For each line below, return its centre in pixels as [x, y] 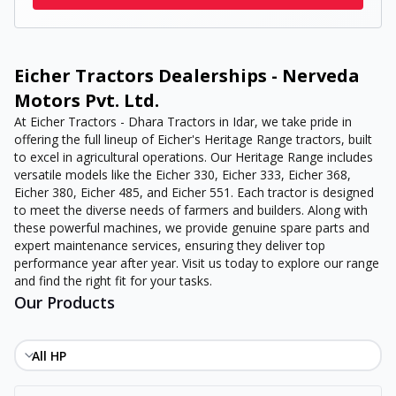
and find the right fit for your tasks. [113, 281]
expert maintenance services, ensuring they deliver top [170, 245]
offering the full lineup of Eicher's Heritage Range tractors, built [193, 139]
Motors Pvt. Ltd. [87, 100]
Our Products [65, 302]
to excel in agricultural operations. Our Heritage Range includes [194, 157]
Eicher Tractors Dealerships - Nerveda [187, 76]
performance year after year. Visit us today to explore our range [197, 263]
